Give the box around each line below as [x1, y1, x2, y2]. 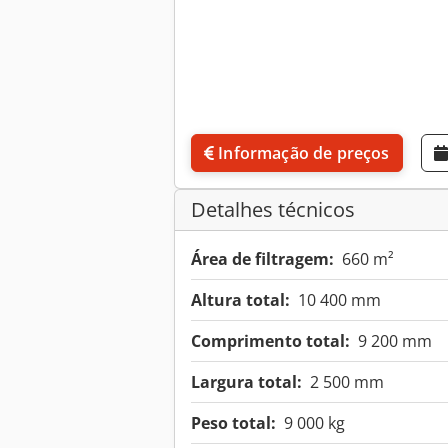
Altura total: [191, 289, 290, 312]
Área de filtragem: [191, 248, 334, 271]
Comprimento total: [191, 330, 350, 353]
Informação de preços [218, 142, 390, 165]
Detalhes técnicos [191, 196, 355, 224]
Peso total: [191, 412, 276, 435]
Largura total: [191, 371, 302, 394]
